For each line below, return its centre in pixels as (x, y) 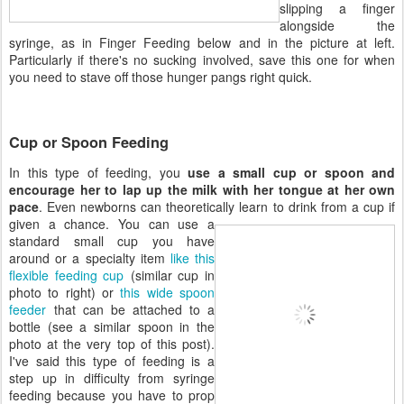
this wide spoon (168, 293)
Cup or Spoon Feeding (89, 142)
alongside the (337, 25)
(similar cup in (170, 275)
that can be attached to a (131, 310)
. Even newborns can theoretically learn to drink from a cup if (217, 207)
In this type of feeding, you (98, 173)
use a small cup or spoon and (291, 173)
